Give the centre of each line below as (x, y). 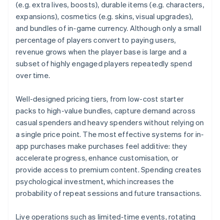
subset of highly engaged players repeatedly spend (104, 64)
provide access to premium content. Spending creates (109, 170)
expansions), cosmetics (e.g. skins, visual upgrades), (105, 16)
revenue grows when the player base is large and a (101, 52)
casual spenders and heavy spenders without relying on (110, 123)
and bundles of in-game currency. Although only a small (109, 28)
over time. (33, 75)
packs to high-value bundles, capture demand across (106, 111)
